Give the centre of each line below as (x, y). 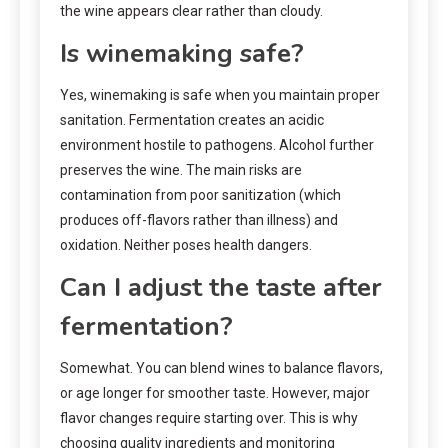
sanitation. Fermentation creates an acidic (192, 119)
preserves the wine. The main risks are (181, 169)
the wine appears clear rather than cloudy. (191, 10)
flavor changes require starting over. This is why (209, 417)
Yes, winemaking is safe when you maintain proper (220, 94)
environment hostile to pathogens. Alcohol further (217, 144)
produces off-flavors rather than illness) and (199, 219)
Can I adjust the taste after (221, 287)
